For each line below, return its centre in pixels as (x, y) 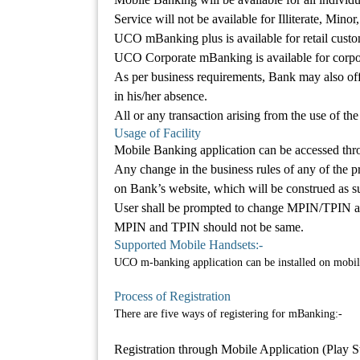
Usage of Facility (157, 133)
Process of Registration (172, 297)
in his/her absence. (161, 96)
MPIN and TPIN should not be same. (209, 227)
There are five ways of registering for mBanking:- (228, 314)
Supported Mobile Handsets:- (188, 245)
